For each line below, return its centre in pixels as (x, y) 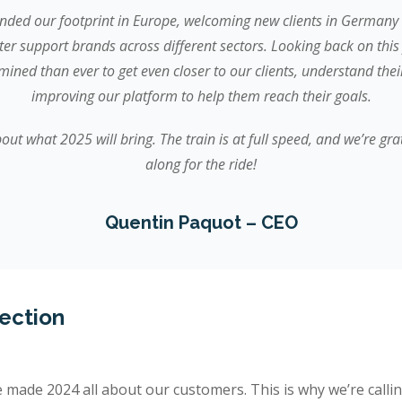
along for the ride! (201, 165)
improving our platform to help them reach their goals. (201, 96)
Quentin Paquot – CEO (201, 223)
